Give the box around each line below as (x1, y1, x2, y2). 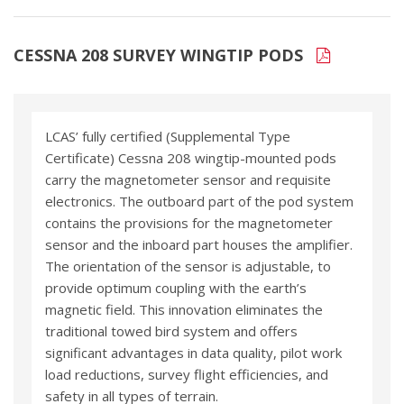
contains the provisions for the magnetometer (45, 214, 333, 233)
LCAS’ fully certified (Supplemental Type (45, 127, 290, 146)
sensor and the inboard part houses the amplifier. (45, 235, 353, 254)
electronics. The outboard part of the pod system (45, 192, 353, 211)
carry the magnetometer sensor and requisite (45, 170, 331, 189)
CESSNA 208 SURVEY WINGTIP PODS (14, 44, 308, 67)
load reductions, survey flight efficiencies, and (45, 365, 328, 384)
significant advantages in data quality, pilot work (45, 344, 342, 363)
